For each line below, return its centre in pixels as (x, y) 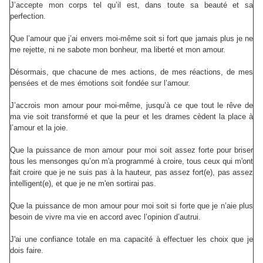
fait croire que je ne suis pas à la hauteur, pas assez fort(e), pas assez (131, 173)
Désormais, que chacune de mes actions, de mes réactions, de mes (131, 72)
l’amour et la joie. (39, 128)
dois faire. (27, 251)
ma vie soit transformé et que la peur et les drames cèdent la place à (131, 117)
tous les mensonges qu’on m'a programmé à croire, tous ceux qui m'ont (131, 161)
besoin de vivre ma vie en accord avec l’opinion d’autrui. (105, 217)
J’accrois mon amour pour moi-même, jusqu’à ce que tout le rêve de (131, 106)
